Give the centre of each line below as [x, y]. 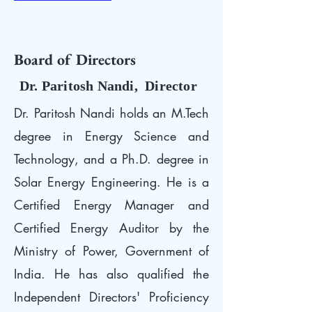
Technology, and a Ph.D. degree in [111, 159]
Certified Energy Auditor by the [111, 228]
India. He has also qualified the [111, 274]
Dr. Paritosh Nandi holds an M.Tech [111, 113]
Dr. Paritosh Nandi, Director [108, 86]
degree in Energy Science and [111, 136]
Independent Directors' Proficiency [111, 297]
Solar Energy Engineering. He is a [111, 182]
